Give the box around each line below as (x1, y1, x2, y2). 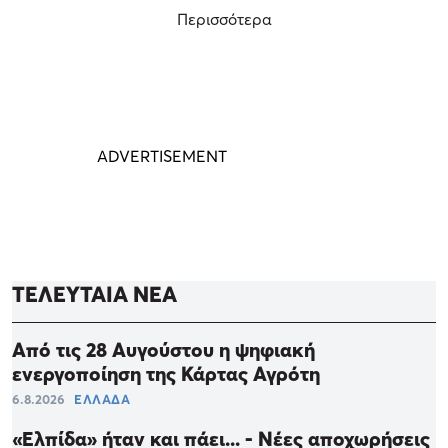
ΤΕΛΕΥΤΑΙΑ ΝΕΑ (12, 280, 177, 307)
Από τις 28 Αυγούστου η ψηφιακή (12, 337, 315, 362)
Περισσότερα (176, 8, 272, 29)
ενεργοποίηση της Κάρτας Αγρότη (12, 361, 320, 386)
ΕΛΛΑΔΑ (74, 390, 130, 407)
